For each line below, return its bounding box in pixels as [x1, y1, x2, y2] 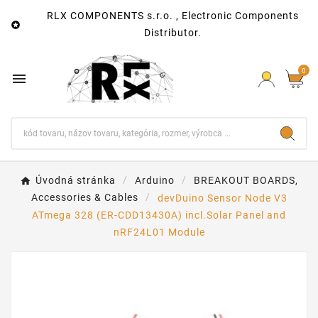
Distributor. [143, 27, 202, 38]
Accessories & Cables [31, 192, 138, 204]
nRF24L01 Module [113, 226, 205, 238]
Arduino [135, 175, 175, 187]
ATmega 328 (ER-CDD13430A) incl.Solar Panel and [32, 209, 286, 221]
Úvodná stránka [35, 175, 116, 187]
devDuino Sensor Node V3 [157, 192, 287, 204]
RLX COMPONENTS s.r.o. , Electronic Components [46, 10, 299, 21]
